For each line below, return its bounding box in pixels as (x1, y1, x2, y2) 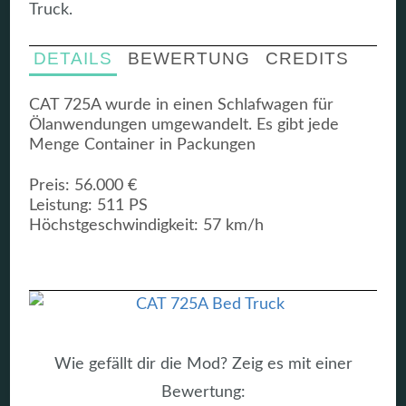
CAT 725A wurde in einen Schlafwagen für (29, 96, 334, 113)
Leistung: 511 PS (29, 198, 149, 215)
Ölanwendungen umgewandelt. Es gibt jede (29, 116, 340, 133)
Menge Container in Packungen (29, 136, 256, 153)
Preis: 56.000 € (29, 178, 138, 195)
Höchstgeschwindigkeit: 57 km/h (29, 217, 265, 235)
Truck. (29, 2, 73, 19)
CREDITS (265, 49, 349, 69)
